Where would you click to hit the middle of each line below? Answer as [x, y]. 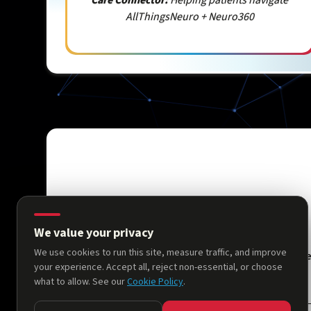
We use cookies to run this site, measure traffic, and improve [160, 253]
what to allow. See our [81, 282]
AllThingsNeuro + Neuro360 [190, 16]
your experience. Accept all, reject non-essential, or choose [158, 267]
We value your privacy [94, 233]
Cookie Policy [155, 282]
